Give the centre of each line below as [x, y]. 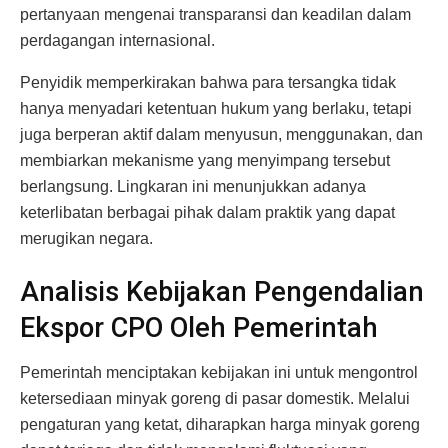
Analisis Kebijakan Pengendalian [222, 292]
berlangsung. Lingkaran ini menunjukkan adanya [193, 186]
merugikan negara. [86, 238]
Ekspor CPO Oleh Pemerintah [199, 328]
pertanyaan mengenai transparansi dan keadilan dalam [215, 14]
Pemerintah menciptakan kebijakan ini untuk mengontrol [219, 372]
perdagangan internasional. [117, 40]
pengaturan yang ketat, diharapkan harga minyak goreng [220, 424]
